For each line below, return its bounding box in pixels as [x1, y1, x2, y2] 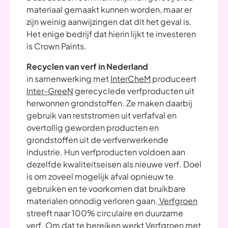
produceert [151, 73, 196, 84]
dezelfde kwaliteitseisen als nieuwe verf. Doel [26, 159, 202, 170]
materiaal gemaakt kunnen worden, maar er [26, 4, 192, 15]
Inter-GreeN [26, 85, 73, 97]
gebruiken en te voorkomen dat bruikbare [26, 183, 186, 194]
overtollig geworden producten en [26, 122, 159, 133]
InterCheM [110, 73, 151, 84]
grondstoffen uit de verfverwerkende [26, 134, 168, 146]
